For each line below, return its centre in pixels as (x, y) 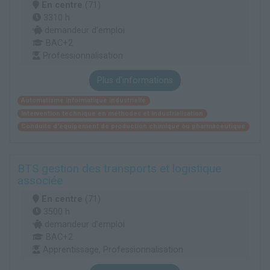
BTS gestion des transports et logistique (119, 168)
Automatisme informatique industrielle (84, 101)
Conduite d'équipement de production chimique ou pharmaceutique (133, 126)
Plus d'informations (135, 81)
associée (40, 180)
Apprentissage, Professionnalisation (112, 250)
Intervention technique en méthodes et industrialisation (112, 113)
